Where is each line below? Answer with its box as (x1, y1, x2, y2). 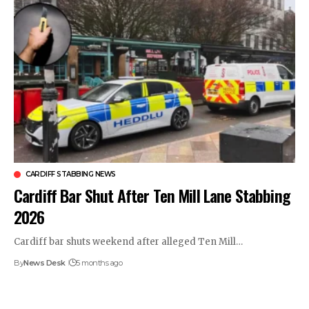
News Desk (23, 257, 66, 268)
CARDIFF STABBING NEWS (26, 169, 116, 179)
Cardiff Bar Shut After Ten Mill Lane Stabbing (14, 182, 290, 208)
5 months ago (76, 257, 123, 268)
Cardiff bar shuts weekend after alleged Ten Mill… (14, 235, 243, 248)
